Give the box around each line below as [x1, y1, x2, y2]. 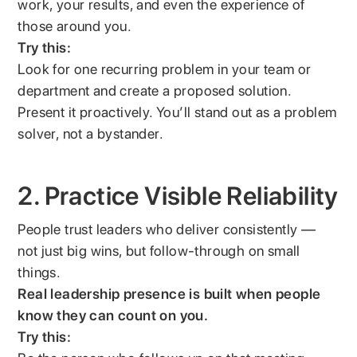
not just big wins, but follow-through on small [18, 241, 300, 259]
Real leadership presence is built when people [18, 284, 321, 302]
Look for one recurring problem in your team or [18, 60, 312, 77]
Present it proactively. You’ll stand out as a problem [18, 103, 337, 120]
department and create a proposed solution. [18, 81, 292, 99]
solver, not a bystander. [18, 124, 164, 142]
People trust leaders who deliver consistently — [18, 220, 316, 237]
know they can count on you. [18, 306, 209, 324]
